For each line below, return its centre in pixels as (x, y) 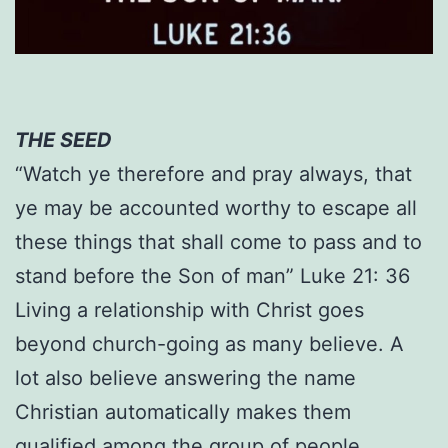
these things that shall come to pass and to (218, 242)
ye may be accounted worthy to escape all (216, 208)
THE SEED (63, 140)
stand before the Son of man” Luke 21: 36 (212, 276)
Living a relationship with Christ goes (189, 310)
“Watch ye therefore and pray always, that (213, 174)
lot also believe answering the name (185, 378)
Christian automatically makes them (183, 412)
